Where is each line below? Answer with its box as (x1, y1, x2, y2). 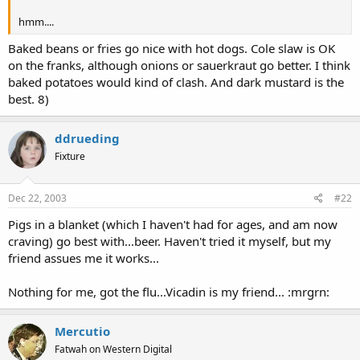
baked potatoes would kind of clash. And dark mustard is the (8, 74, 344, 90)
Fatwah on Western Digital (55, 342, 172, 356)
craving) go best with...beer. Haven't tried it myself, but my (8, 232, 331, 249)
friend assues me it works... (8, 249, 159, 266)
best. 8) (8, 91, 49, 107)
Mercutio (55, 322, 110, 339)
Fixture (55, 149, 85, 163)
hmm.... (18, 14, 54, 29)
